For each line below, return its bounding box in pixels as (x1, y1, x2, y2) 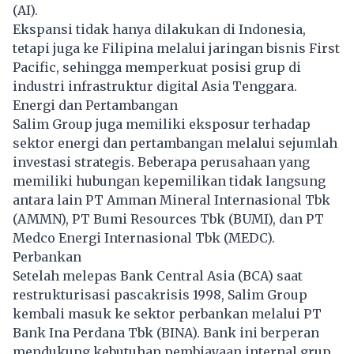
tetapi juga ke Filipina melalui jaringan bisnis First (13, 40, 340, 56)
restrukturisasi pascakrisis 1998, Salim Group (13, 286, 307, 303)
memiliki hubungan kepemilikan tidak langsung (13, 172, 326, 189)
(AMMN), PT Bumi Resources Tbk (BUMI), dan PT (13, 210, 324, 227)
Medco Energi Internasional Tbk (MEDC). (13, 229, 275, 246)
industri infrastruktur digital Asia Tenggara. (13, 77, 297, 94)
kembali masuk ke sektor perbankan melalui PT (13, 305, 322, 322)
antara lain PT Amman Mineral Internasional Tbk (13, 191, 330, 208)
